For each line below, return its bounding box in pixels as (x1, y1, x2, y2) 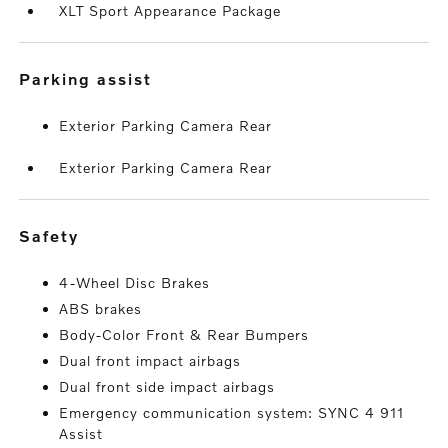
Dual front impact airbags (59, 352, 242, 370)
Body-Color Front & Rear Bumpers (59, 326, 310, 344)
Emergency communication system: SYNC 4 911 (59, 404, 405, 422)
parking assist (32, 69, 153, 89)
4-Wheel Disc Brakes (59, 274, 211, 292)
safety (32, 226, 80, 246)
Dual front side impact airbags (59, 378, 276, 396)
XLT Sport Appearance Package (59, 2, 282, 20)
